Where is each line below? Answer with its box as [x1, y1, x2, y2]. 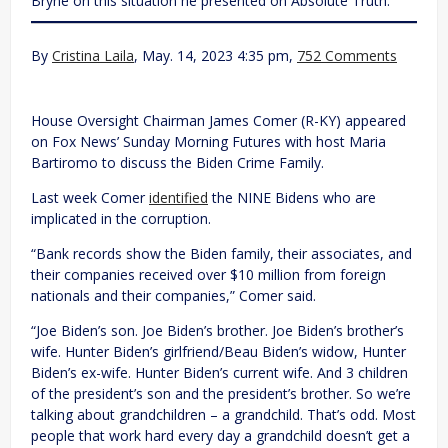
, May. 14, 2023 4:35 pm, [134, 45, 297, 65]
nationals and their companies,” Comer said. [31, 285, 316, 305]
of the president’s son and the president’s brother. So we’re [31, 383, 411, 403]
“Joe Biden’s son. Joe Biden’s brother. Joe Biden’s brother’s [31, 320, 404, 340]
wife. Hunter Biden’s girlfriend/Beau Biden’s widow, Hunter [31, 341, 406, 361]
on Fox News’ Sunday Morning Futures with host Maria [31, 131, 386, 151]
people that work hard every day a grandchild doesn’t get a [31, 425, 410, 445]
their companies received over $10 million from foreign [31, 264, 386, 284]
